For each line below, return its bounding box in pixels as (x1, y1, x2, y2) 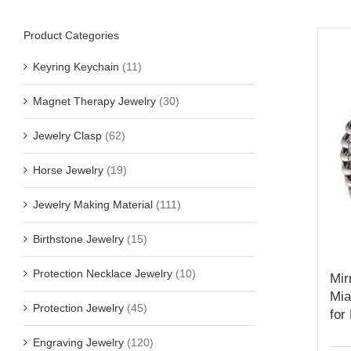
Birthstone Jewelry (33, 232, 124, 245)
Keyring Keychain (33, 60, 119, 73)
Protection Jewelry (33, 301, 124, 314)
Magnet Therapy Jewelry (33, 94, 156, 107)
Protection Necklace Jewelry (33, 266, 172, 280)
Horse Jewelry (33, 163, 103, 176)
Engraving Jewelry (33, 335, 124, 349)
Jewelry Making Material (33, 197, 153, 211)
